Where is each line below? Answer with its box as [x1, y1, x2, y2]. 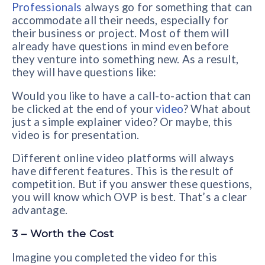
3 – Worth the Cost [12, 227, 114, 240]
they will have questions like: [12, 66, 156, 79]
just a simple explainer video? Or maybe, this [12, 115, 233, 128]
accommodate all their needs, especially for [12, 14, 229, 27]
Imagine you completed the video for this [12, 250, 218, 264]
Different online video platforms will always [12, 151, 234, 165]
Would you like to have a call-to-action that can [12, 89, 251, 102]
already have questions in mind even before [12, 40, 229, 53]
